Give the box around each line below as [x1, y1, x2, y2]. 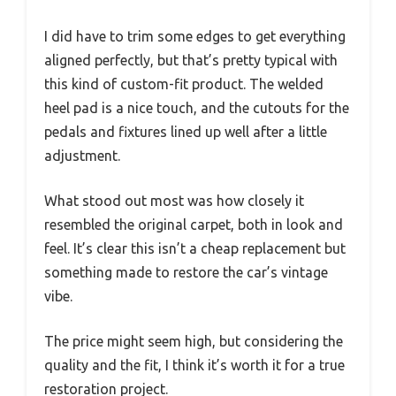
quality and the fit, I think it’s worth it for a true [44, 357, 345, 374]
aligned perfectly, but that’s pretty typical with [44, 52, 338, 69]
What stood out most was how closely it [44, 193, 304, 209]
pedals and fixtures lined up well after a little [44, 124, 327, 141]
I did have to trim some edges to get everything [44, 28, 346, 45]
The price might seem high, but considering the [44, 333, 343, 350]
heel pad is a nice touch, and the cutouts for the [44, 100, 349, 117]
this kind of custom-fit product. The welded [44, 76, 324, 93]
